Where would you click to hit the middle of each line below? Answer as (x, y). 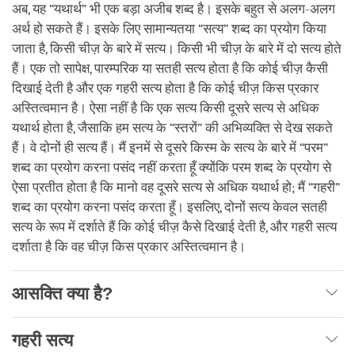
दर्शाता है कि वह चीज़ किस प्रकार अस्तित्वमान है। (129, 246)
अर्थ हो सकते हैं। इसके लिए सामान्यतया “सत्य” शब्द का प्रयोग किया (169, 29)
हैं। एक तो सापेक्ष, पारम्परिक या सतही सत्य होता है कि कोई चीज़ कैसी (170, 68)
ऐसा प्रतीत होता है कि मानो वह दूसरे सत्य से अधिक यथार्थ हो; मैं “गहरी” (176, 187)
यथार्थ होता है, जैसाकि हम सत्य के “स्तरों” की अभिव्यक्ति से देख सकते (172, 128)
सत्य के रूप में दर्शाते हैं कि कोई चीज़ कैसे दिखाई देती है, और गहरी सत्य (174, 227)
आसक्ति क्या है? (62, 293)
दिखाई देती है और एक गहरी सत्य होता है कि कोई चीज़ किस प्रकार (165, 88)
